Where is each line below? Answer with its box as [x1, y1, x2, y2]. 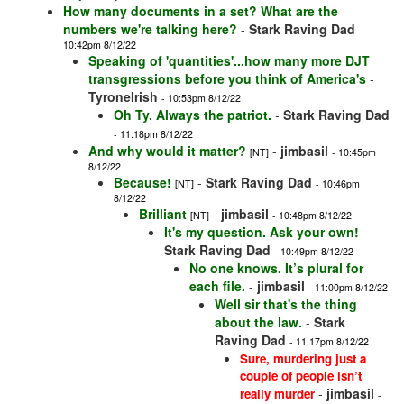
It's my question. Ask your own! [164, 223, 359, 242]
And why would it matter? [88, 142, 246, 161]
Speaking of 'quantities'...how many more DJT [88, 51, 370, 70]
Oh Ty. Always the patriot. [114, 106, 271, 124]
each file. [189, 277, 245, 296]
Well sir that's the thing [215, 295, 357, 314]
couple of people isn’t [240, 367, 362, 385]
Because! [114, 173, 171, 192]
